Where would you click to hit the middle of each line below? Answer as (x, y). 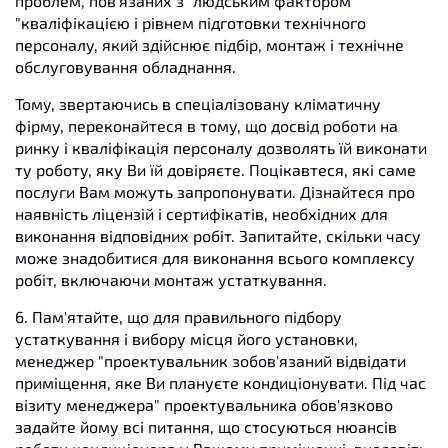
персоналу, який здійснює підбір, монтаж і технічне (209, 44)
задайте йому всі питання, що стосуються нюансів (206, 426)
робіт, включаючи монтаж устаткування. (171, 279)
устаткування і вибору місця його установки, (186, 338)
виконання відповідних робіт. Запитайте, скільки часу (218, 235)
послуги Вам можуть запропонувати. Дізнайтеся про (215, 191)
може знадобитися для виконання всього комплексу (215, 257)
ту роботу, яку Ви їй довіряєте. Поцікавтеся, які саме (215, 169)
